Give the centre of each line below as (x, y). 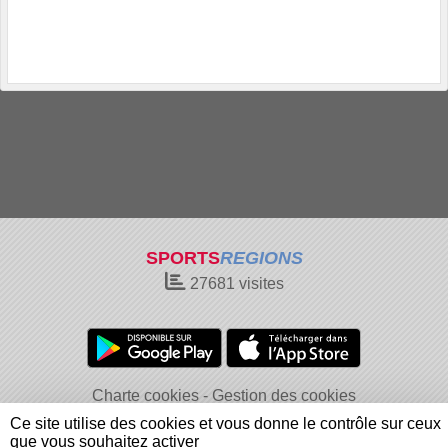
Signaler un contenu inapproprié (302, 416)
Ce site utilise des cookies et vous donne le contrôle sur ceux (225, 423)
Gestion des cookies (284, 395)
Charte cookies (145, 395)
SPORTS (182, 258)
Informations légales (103, 416)
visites (259, 283)
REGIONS (261, 258)
